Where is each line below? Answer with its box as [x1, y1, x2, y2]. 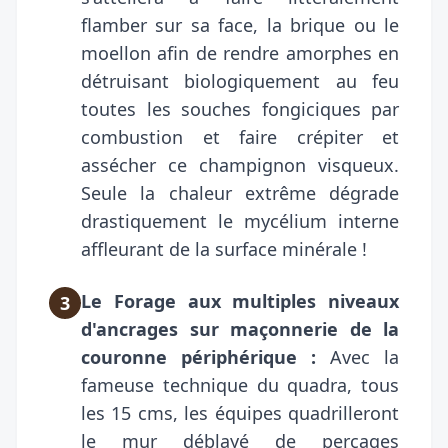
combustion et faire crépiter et [81, 124, 399, 149]
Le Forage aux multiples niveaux [81, 288, 399, 313]
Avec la [316, 344, 399, 369]
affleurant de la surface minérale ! [81, 236, 367, 261]
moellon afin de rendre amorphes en [81, 40, 399, 65]
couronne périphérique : [81, 344, 316, 369]
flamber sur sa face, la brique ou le [81, 12, 399, 37]
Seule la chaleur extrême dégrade [81, 180, 399, 205]
